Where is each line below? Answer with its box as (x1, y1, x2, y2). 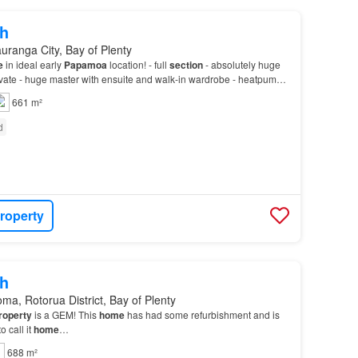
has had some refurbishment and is (124, 307, 280, 321)
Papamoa (63, 57, 107, 72)
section (169, 57, 203, 72)
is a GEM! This (31, 307, 99, 321)
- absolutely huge (202, 57, 280, 71)
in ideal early (2, 57, 64, 71)
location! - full (106, 57, 169, 71)
